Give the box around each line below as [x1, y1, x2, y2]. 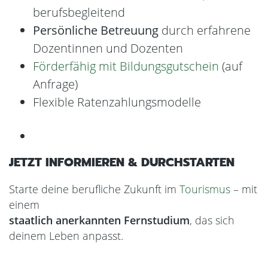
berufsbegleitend [33, 4, 125, 20]
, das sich [190, 213, 234, 227]
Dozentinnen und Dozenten [33, 40, 183, 56]
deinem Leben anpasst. [9, 229, 123, 243]
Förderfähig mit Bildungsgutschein [33, 58, 219, 74]
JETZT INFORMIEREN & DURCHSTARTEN [9, 153, 234, 171]
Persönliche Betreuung [33, 22, 159, 38]
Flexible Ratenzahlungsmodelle [33, 94, 204, 110]
